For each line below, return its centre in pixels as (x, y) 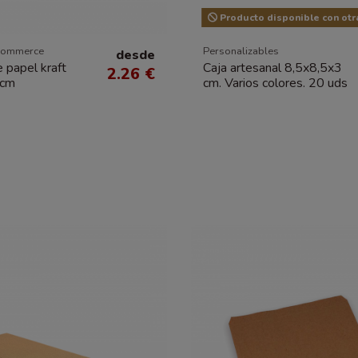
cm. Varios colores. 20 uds (275, 83)
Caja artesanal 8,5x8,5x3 (272, 68)
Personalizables (241, 52)
